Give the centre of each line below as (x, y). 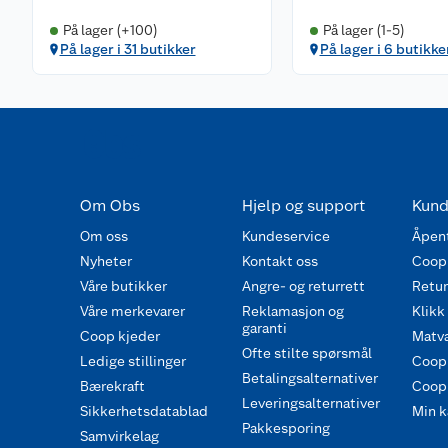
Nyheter (106, 261)
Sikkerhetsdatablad (144, 411)
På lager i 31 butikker (127, 49)
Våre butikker (123, 286)
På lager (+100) (110, 30)
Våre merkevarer (132, 311)
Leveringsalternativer (310, 403)
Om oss (104, 236)
